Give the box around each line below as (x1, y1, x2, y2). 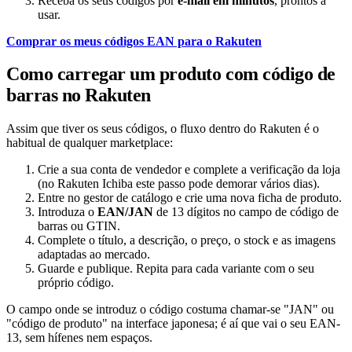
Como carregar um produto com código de (6, 64, 335, 85)
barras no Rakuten (6, 85, 151, 106)
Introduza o (38, 205, 97, 219)
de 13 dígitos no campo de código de (153, 205, 339, 219)
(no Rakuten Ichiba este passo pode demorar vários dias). (38, 177, 320, 191)
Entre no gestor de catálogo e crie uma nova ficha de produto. (38, 191, 342, 205)
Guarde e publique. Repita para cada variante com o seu (38, 262, 314, 276)
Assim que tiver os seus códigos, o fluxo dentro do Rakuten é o (6, 122, 319, 136)
